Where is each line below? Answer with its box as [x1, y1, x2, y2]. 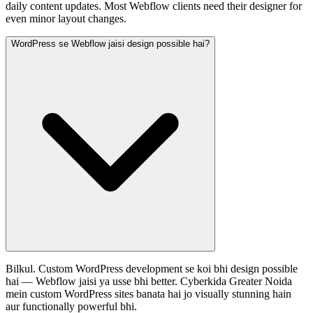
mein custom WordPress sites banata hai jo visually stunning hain [6, 287, 291, 300]
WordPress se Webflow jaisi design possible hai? [11, 38, 210, 49]
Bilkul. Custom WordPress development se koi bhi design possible [6, 262, 298, 275]
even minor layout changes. [6, 12, 126, 24]
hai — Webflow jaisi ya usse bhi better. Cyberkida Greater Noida [6, 275, 292, 287]
